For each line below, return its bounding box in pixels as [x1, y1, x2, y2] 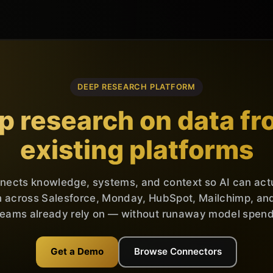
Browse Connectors [133, 246, 222, 258]
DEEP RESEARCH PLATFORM [77, 82, 196, 91]
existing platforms [19, 133, 253, 165]
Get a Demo [51, 246, 104, 258]
